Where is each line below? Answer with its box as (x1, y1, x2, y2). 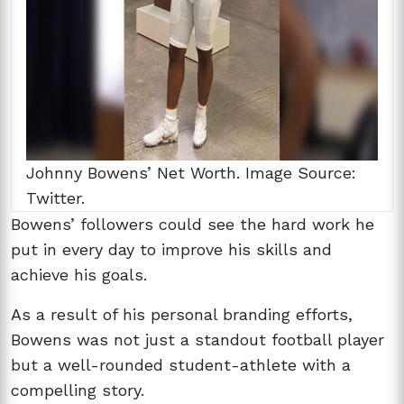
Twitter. (26, 188, 85, 207)
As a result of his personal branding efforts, (11, 304, 353, 324)
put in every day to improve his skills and (11, 239, 332, 259)
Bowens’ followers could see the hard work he (11, 214, 374, 234)
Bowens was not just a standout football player (11, 329, 384, 349)
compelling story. (11, 380, 144, 399)
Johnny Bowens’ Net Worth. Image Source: (26, 162, 356, 182)
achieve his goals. (11, 264, 147, 284)
